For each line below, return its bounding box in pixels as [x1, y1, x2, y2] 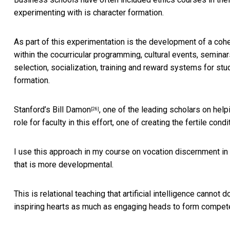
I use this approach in [14, 147, 92, 157]
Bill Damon [52, 105, 91, 115]
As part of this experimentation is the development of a [14, 37, 214, 47]
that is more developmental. [14, 160, 113, 170]
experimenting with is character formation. [14, 8, 164, 18]
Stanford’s [14, 105, 52, 115]
